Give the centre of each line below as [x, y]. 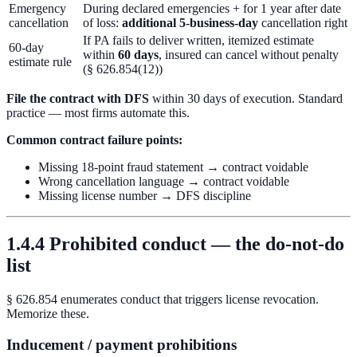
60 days [138, 55]
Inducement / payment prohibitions [122, 344]
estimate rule [40, 62]
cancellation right [303, 23]
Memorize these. [48, 313]
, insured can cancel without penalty [249, 55]
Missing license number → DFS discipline [145, 196]
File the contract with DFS [78, 99]
